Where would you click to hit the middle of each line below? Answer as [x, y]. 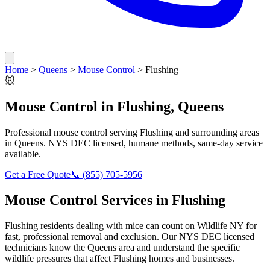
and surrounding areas [216, 132]
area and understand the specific [178, 247]
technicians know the [46, 247]
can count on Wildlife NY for [200, 225]
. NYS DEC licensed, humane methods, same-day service [153, 143]
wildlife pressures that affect [59, 258]
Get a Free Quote [38, 174]
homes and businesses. [190, 258]
